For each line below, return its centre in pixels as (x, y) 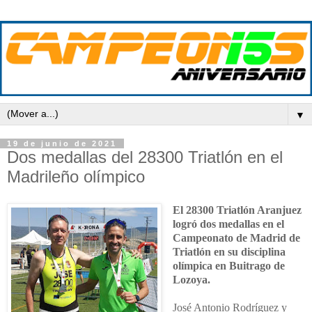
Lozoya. (191, 279)
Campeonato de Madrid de (236, 237)
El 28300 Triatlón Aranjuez (237, 210)
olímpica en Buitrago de (228, 265)
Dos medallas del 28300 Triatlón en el (145, 157)
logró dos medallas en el (228, 224)
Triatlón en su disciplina (229, 251)
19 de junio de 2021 (62, 144)
